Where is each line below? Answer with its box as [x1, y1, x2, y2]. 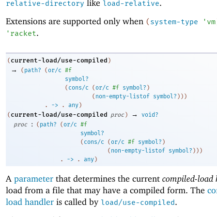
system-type [150, 17, 198, 27]
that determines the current [53, 173, 162, 184]
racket [10, 29, 36, 38]
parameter [14, 173, 53, 184]
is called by [54, 196, 101, 207]
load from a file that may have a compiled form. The [6, 185, 207, 195]
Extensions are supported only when [6, 16, 146, 27]
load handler [6, 196, 54, 207]
